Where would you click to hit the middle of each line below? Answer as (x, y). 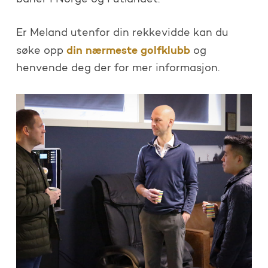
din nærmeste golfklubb (128, 51)
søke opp (41, 51)
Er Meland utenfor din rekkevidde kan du (122, 33)
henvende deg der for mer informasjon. (118, 68)
